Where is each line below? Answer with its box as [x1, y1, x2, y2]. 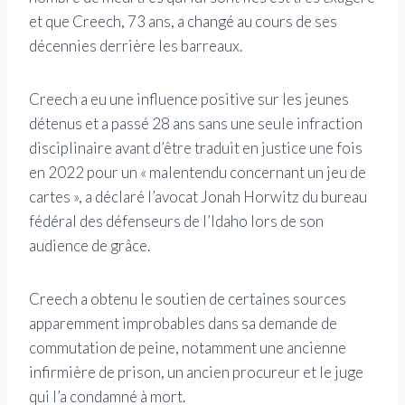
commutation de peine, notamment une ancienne [29, 338, 346, 358]
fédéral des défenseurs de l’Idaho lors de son [29, 212, 324, 231]
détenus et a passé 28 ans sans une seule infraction [29, 114, 363, 134]
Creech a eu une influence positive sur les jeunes [29, 89, 349, 109]
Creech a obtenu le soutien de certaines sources [29, 289, 346, 309]
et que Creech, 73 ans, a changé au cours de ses [29, 12, 337, 32]
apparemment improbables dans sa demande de [29, 314, 337, 334]
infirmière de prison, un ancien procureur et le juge [29, 363, 363, 382]
